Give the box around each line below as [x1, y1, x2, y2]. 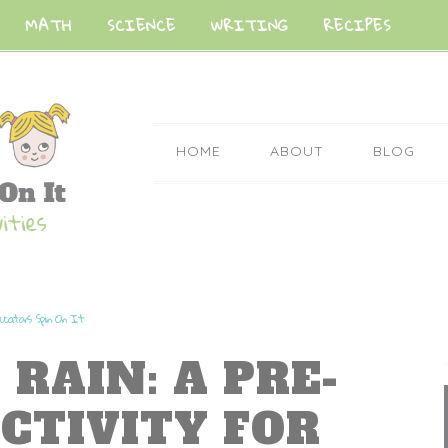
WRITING [210, 11, 289, 39]
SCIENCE [106, 11, 176, 39]
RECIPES [323, 11, 391, 39]
